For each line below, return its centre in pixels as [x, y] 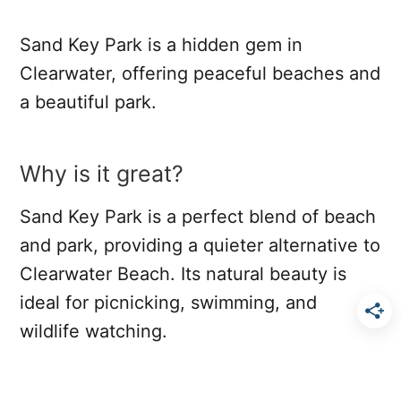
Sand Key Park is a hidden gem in [161, 44]
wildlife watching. [94, 331]
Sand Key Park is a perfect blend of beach [198, 216]
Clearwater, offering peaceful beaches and [200, 73]
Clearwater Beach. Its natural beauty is [183, 273]
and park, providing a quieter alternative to [200, 245]
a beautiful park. [88, 102]
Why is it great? [102, 173]
